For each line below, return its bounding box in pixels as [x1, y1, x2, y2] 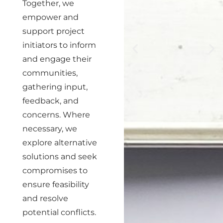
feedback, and [22, 96, 79, 106]
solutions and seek [22, 152, 97, 161]
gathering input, [22, 82, 88, 92]
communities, [22, 68, 78, 78]
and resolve [22, 194, 68, 203]
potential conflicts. [22, 208, 96, 217]
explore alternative [22, 138, 97, 147]
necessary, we [22, 124, 77, 133]
